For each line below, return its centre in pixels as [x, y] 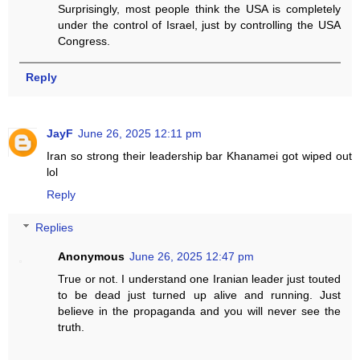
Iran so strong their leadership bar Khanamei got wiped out [199, 155]
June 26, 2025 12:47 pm [192, 257]
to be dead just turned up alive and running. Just [199, 295]
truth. [72, 327]
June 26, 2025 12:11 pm [140, 133]
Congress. [84, 41]
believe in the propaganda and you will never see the [199, 311]
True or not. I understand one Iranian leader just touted [199, 279]
